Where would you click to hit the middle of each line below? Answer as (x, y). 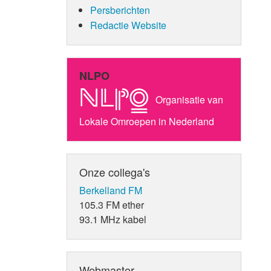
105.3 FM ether (112, 204)
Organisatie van (188, 99)
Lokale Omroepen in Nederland (147, 121)
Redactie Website (128, 25)
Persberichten (120, 10)
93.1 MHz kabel (113, 219)
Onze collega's (115, 171)
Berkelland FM (111, 190)
